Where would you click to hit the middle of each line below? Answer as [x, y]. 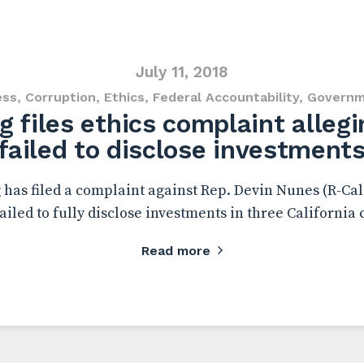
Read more [176, 251]
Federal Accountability [226, 97]
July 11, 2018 [182, 72]
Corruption [61, 97]
